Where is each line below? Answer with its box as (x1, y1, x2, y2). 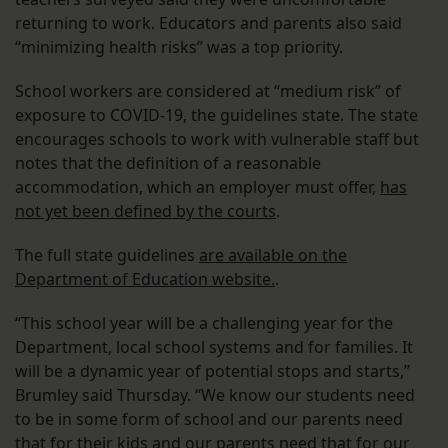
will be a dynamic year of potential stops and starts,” (15, 360, 410, 383)
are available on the (199, 244, 347, 267)
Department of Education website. (15, 268, 275, 291)
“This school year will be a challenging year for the (15, 312, 393, 335)
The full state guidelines (15, 244, 199, 267)
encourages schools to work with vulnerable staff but (15, 128, 419, 151)
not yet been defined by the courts (15, 200, 276, 223)
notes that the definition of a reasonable (15, 152, 321, 175)
